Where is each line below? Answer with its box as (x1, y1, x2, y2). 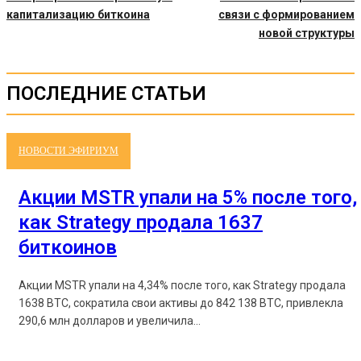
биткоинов (19, 236, 117, 259)
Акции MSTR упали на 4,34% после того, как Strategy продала (19, 279, 346, 292)
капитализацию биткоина (6, 8, 150, 21)
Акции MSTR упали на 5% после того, (19, 186, 357, 209)
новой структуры (258, 27, 355, 39)
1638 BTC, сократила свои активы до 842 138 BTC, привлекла (19, 297, 343, 309)
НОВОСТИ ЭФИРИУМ (19, 145, 118, 156)
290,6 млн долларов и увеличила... (19, 314, 201, 327)
